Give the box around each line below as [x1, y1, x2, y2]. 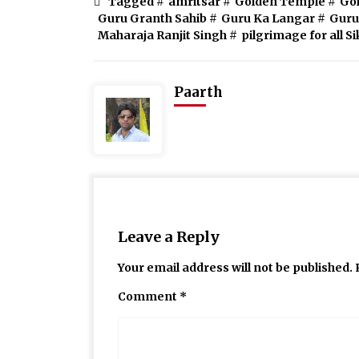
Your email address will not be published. [118, 260, 353, 276]
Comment [118, 289, 179, 305]
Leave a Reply [118, 228, 220, 247]
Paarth [174, 83, 223, 102]
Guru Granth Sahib [98, 11, 207, 26]
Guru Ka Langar [221, 11, 315, 26]
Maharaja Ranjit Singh [98, 28, 227, 43]
